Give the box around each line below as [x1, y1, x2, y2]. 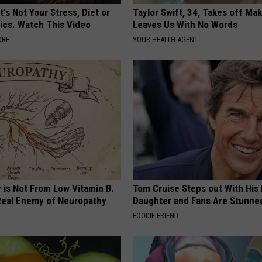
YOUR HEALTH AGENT [133, 35, 199, 44]
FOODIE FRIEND [133, 211, 179, 220]
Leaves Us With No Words [133, 19, 238, 31]
